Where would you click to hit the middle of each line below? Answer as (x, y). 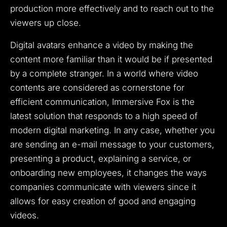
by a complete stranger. (57, 74)
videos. (25, 216)
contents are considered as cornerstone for (97, 88)
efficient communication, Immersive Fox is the (102, 102)
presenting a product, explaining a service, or (101, 159)
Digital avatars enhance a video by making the (102, 45)
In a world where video (153, 74)
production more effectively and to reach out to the (112, 9)
